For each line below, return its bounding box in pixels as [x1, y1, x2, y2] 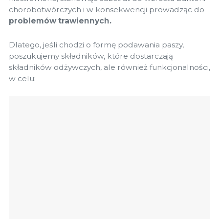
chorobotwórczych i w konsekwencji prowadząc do [9, 5, 204, 15]
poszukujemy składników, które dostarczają [9, 51, 173, 61]
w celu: [9, 73, 36, 83]
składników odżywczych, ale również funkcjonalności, [9, 62, 210, 72]
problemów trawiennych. [9, 16, 111, 26]
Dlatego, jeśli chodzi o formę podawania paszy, [9, 40, 184, 49]
